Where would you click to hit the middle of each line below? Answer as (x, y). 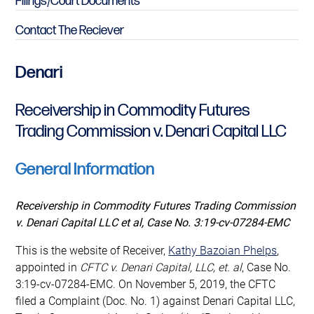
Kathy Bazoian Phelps (223, 250)
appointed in (48, 266)
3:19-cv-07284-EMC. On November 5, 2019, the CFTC (146, 283)
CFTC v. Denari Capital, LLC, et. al (161, 266)
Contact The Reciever (70, 30)
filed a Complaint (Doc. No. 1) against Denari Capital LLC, (156, 300)
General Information (85, 169)
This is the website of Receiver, (92, 250)
